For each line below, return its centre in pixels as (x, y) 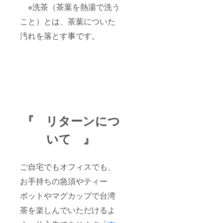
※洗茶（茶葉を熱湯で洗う (70, 7)
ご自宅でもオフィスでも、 (68, 167)
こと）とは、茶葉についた (68, 21)
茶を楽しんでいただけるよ (68, 210)
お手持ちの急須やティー (64, 181)
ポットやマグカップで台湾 (68, 196)
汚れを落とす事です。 (60, 36)
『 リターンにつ (71, 121)
